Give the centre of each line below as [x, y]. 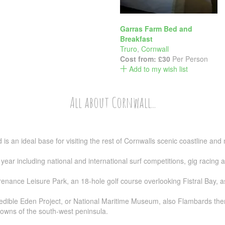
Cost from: [139, 59]
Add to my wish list [157, 69]
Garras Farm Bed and [156, 29]
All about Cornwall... [113, 102]
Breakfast [136, 39]
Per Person [189, 59]
